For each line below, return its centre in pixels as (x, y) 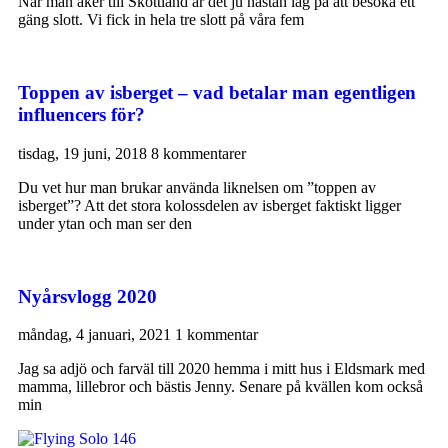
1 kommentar (216, 335)
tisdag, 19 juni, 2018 (84, 153)
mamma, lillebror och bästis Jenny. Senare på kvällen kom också (220, 387)
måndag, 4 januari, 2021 (96, 335)
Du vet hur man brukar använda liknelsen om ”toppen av (197, 187)
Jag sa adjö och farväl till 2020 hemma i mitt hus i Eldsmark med (221, 369)
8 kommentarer (198, 153)
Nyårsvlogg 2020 (87, 296)
